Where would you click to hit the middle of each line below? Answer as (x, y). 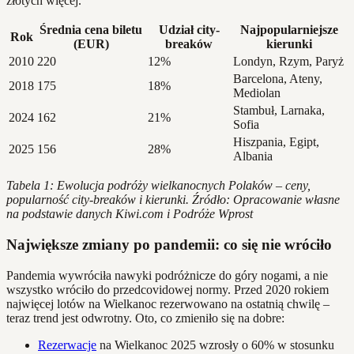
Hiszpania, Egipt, (276, 142)
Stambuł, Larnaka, (279, 111)
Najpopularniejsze (289, 30)
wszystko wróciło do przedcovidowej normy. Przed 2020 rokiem (168, 289)
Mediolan (257, 93)
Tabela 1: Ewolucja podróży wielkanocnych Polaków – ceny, (158, 186)
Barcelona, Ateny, (278, 79)
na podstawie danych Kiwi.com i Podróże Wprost (130, 214)
